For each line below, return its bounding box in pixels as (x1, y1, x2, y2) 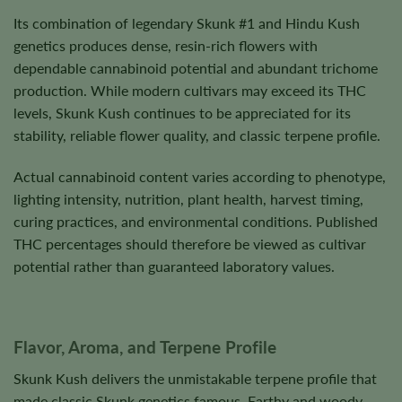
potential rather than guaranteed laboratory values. (13, 257, 335, 275)
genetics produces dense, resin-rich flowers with (13, 37, 318, 55)
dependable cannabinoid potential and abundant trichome (13, 59, 378, 77)
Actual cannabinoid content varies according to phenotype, (13, 167, 386, 185)
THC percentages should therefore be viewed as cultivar (13, 234, 366, 252)
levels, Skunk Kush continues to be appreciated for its (13, 104, 351, 122)
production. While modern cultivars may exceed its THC (13, 82, 366, 100)
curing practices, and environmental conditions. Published (13, 212, 378, 230)
